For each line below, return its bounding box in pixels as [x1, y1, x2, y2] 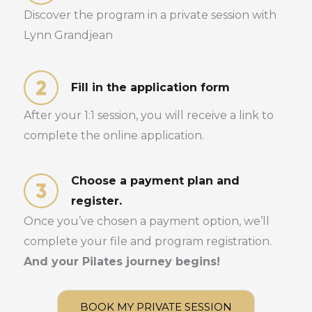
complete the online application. [24, 128, 204, 142]
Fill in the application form [70, 81, 230, 95]
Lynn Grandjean [24, 28, 113, 42]
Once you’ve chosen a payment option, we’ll [24, 214, 270, 228]
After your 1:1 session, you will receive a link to [24, 108, 274, 122]
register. [70, 194, 122, 208]
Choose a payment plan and [70, 173, 240, 187]
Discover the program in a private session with [24, 8, 276, 22]
